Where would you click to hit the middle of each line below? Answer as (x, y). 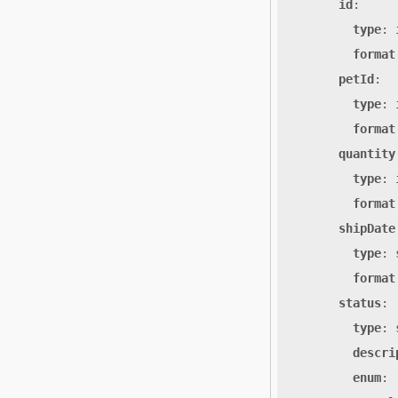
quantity (367, 154)
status (360, 303)
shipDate (367, 229)
